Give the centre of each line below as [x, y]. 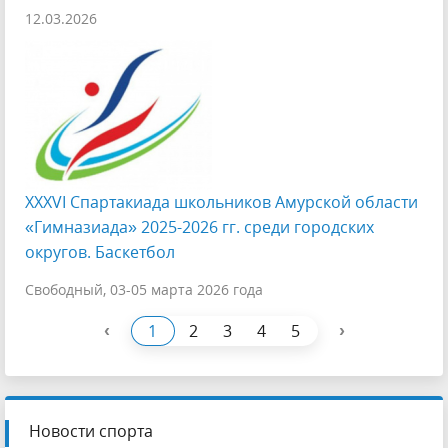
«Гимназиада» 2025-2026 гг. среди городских [199, 227]
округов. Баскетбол [100, 252]
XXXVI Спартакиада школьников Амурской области [221, 202]
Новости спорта [91, 431]
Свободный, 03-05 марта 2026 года [144, 289]
